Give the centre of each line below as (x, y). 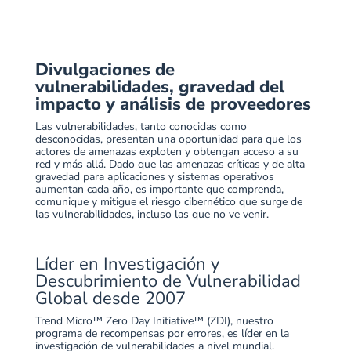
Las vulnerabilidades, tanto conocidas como (141, 127)
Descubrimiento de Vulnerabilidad (168, 282)
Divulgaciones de (105, 70)
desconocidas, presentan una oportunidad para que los (168, 139)
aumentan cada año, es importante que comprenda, (159, 190)
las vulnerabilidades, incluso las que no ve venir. (152, 215)
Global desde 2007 (110, 299)
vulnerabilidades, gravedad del (159, 87)
